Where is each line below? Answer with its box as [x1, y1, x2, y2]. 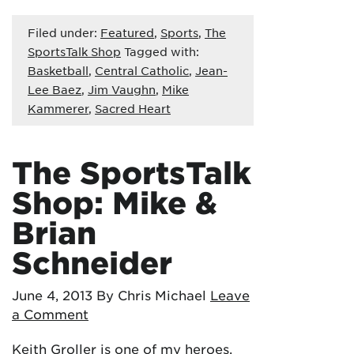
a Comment [12, 306, 88, 322]
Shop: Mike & [12, 185, 217, 220]
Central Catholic [95, 63, 189, 77]
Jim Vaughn [88, 82, 156, 96]
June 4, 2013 [12, 287, 92, 303]
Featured [100, 25, 154, 40]
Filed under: [28, 25, 100, 40]
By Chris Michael [96, 287, 206, 303]
